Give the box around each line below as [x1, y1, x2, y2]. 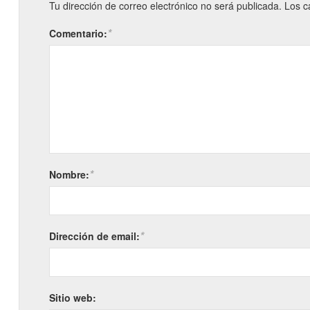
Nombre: [48, 167, 89, 182]
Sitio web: [48, 291, 96, 305]
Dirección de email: [48, 229, 140, 244]
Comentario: [48, 26, 107, 40]
